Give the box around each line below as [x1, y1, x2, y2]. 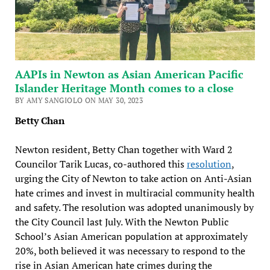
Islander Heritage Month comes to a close [14, 80, 234, 95]
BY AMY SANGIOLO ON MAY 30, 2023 [14, 95, 143, 105]
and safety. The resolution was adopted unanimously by [14, 200, 254, 214]
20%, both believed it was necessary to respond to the [14, 243, 245, 257]
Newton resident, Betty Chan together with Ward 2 [14, 142, 233, 156]
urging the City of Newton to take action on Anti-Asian [14, 171, 252, 185]
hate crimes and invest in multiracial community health [14, 186, 254, 199]
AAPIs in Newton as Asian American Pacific [14, 66, 243, 81]
